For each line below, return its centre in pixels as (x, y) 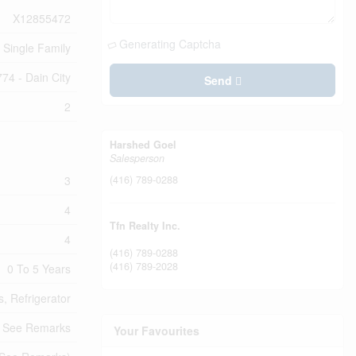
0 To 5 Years (39, 269)
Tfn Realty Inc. (145, 226)
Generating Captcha (170, 44)
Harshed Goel (143, 145)
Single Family (37, 48)
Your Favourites (157, 331)
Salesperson (137, 158)
